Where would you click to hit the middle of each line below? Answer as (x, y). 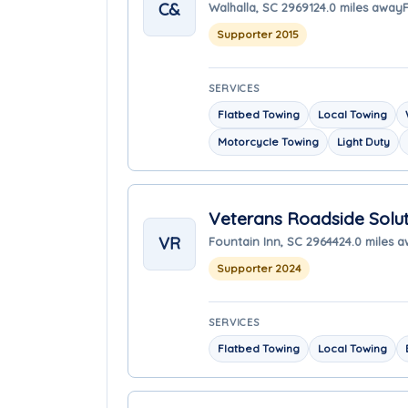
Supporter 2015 (258, 34)
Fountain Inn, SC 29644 (274, 241)
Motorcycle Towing (268, 142)
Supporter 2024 (259, 268)
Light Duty (363, 142)
